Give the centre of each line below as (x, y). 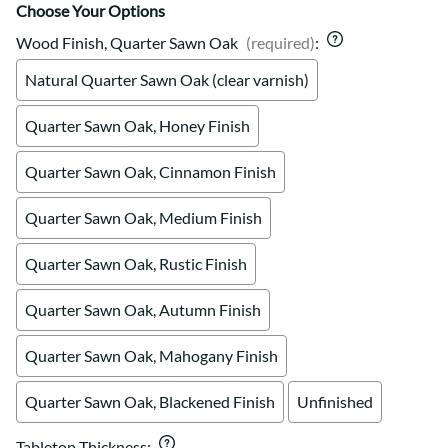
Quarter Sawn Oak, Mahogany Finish (151, 355)
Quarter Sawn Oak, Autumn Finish (143, 309)
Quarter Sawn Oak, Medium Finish (143, 217)
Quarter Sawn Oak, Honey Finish (137, 125)
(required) (280, 42)
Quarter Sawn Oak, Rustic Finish (136, 263)
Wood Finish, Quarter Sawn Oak (127, 42)
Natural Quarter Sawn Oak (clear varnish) (167, 79)
